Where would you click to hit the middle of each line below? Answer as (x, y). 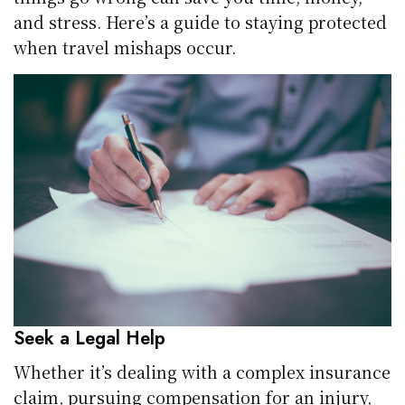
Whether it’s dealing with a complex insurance (202, 371)
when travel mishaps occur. (125, 47)
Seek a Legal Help (89, 338)
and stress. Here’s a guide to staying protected (201, 21)
